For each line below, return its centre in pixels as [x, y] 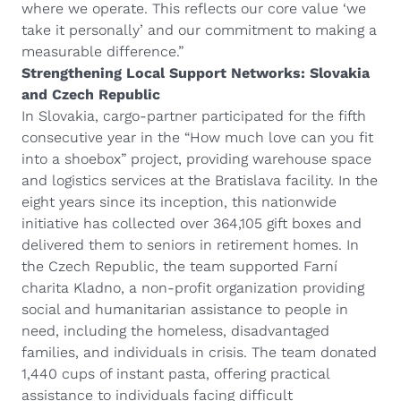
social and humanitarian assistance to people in [185, 309]
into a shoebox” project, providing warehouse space [196, 159]
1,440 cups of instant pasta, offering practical [175, 374]
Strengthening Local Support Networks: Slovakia [196, 73]
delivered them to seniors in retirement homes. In [190, 245]
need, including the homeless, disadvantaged [175, 331]
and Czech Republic [91, 94]
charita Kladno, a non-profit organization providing [193, 288]
